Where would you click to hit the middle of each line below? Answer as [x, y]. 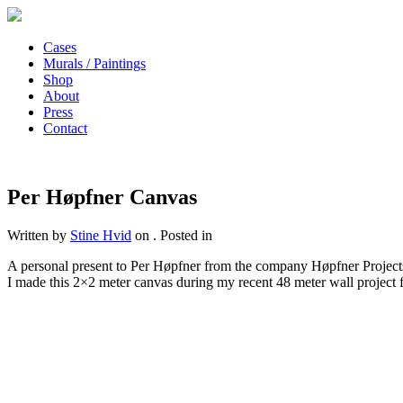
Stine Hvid [101, 235]
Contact [65, 128]
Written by [39, 235]
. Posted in [183, 235]
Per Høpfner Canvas [102, 197]
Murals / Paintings [94, 63]
